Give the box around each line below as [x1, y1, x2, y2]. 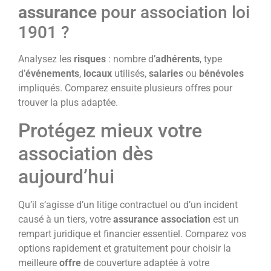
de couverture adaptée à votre [81, 256, 209, 269]
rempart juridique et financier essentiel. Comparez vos [18, 227, 246, 240]
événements [25, 68, 79, 80]
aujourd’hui [18, 165, 114, 188]
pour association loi [97, 2, 250, 23]
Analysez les [18, 53, 74, 65]
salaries [149, 68, 183, 80]
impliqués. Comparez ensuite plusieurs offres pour [18, 82, 232, 94]
